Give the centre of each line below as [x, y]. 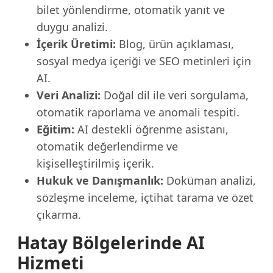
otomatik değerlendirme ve [107, 147]
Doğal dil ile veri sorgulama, [175, 95]
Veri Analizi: [69, 95]
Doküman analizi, [210, 181]
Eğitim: [55, 129]
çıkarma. [59, 215]
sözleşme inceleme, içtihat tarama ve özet [145, 198]
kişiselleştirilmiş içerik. [95, 164]
